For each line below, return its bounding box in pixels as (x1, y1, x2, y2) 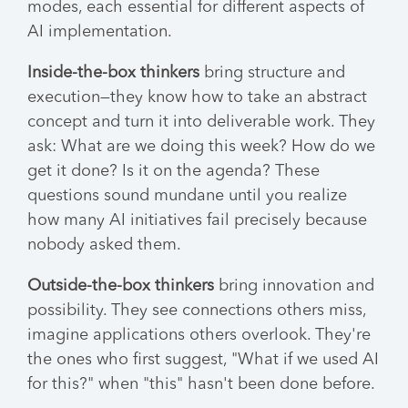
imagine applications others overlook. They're (27, 327, 371, 343)
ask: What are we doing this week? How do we (27, 138, 375, 155)
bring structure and (204, 65, 345, 81)
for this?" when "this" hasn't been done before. (27, 376, 375, 393)
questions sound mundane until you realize (27, 188, 347, 204)
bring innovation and (214, 278, 374, 294)
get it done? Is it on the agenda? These (27, 163, 320, 179)
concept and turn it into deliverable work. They (27, 114, 375, 130)
